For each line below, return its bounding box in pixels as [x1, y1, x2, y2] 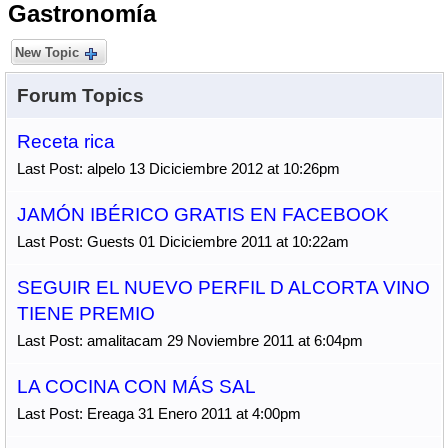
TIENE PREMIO [16, 303, 155, 324]
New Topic [10, 45, 83, 60]
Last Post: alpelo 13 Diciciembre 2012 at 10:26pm [16, 160, 340, 177]
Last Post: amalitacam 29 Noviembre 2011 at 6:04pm [16, 332, 363, 349]
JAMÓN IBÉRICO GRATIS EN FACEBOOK [16, 204, 389, 225]
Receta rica [16, 131, 115, 152]
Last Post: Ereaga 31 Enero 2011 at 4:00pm [16, 405, 301, 422]
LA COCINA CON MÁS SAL [16, 376, 256, 397]
